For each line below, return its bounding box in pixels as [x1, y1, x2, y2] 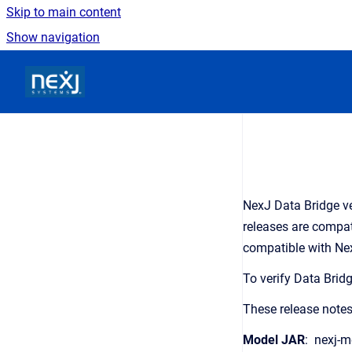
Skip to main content [6, 5, 121, 20]
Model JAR [243, 332, 305, 347]
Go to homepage [84, 64, 177, 79]
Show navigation [6, 30, 100, 45]
